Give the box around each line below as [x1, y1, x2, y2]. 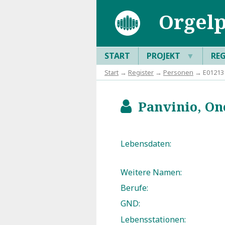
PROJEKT [147, 50, 182, 61]
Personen [163, 67, 193, 77]
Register [128, 67, 154, 77]
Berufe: [121, 182, 148, 194]
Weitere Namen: [121, 166, 182, 178]
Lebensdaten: [121, 138, 171, 150]
